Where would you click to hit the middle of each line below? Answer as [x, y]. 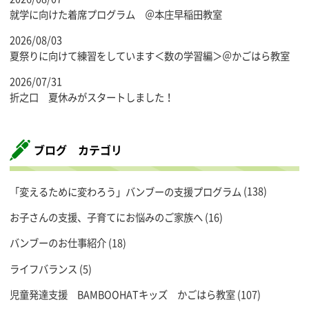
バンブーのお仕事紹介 [58, 243]
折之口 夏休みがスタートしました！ [92, 98]
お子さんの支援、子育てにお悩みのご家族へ [106, 218]
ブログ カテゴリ [78, 150]
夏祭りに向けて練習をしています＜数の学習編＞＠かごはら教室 [150, 56]
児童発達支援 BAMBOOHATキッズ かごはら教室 [122, 295]
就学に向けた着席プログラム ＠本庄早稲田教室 [116, 14]
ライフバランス [43, 269]
